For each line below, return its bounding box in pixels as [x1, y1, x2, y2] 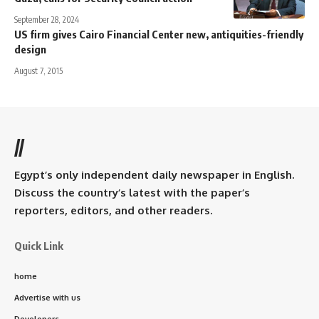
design [14, 42, 46, 56]
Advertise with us [14, 292, 80, 303]
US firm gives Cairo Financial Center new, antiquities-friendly [14, 27, 303, 41]
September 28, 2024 [14, 14, 79, 25]
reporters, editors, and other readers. [14, 203, 212, 217]
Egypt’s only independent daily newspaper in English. [14, 167, 294, 182]
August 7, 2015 [14, 65, 63, 76]
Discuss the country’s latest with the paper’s [14, 185, 250, 199]
